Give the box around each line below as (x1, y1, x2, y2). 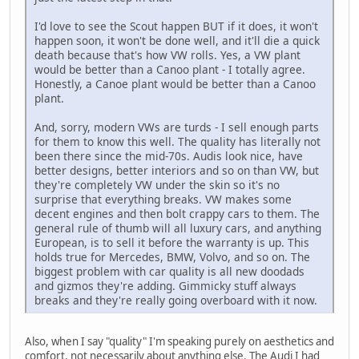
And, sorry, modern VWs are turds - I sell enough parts (34, 119, 319, 135)
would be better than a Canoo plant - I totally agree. (34, 62, 305, 78)
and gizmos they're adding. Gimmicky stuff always (34, 278, 296, 294)
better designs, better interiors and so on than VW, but (34, 163, 319, 179)
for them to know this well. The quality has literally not (34, 134, 321, 150)
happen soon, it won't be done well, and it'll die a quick (34, 33, 320, 49)
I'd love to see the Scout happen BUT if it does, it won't (34, 18, 318, 34)
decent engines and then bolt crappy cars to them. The (34, 206, 320, 222)
